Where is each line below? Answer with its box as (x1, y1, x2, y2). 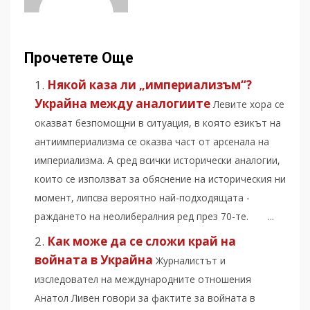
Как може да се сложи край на (47, 232, 236, 249)
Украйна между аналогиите (35, 95, 210, 111)
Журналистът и (156, 253, 226, 267)
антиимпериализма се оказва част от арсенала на (35, 134, 269, 148)
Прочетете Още (24, 48, 134, 66)
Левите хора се (213, 97, 284, 111)
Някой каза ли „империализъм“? (47, 76, 252, 93)
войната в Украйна (35, 251, 153, 268)
